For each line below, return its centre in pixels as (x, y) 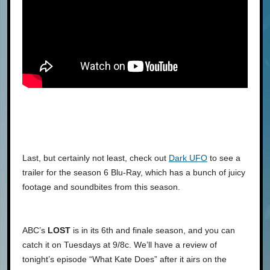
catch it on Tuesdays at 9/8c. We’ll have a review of (120, 245)
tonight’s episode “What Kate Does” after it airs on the (124, 259)
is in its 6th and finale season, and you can (153, 231)
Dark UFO (188, 158)
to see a (224, 158)
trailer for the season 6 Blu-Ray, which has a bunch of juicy (134, 173)
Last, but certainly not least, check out (96, 158)
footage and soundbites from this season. (101, 187)
